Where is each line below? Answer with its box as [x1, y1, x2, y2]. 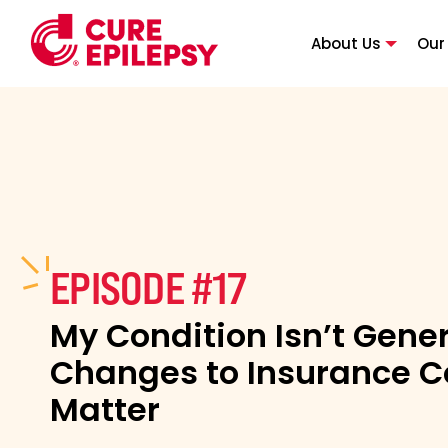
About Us [310, 32, 380, 54]
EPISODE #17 [50, 260, 246, 314]
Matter [50, 386, 160, 432]
